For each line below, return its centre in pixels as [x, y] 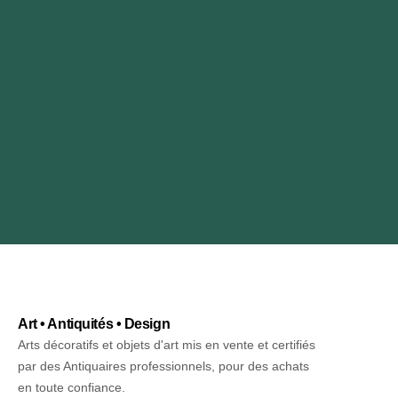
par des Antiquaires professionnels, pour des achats [163, 366]
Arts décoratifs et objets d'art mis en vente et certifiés [167, 345]
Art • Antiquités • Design [94, 324]
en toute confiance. [72, 388]
